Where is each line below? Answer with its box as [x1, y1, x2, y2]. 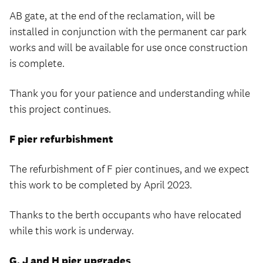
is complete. [9, 57, 65, 70]
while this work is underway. [9, 224, 134, 237]
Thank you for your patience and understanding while [9, 87, 250, 100]
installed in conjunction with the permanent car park [9, 25, 247, 38]
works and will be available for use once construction [9, 41, 248, 54]
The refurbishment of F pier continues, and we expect [9, 163, 249, 176]
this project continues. [9, 103, 111, 116]
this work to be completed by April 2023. [9, 178, 192, 191]
